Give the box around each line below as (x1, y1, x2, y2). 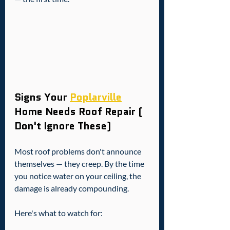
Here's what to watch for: (14, 208, 103, 218)
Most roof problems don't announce (14, 146, 143, 157)
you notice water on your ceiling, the (14, 171, 143, 181)
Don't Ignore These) (14, 119, 111, 133)
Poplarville (70, 90, 122, 105)
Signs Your (14, 90, 70, 105)
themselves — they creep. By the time (14, 159, 146, 169)
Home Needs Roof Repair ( (14, 104, 145, 119)
